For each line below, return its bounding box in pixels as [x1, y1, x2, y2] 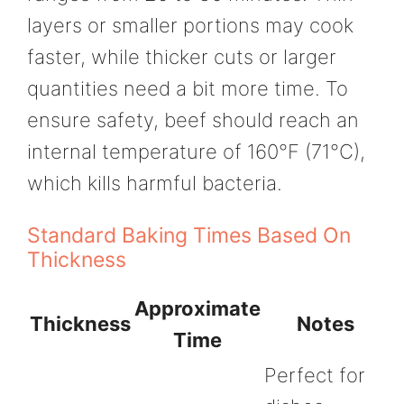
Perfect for [264, 363, 365, 387]
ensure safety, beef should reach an [27, 108, 359, 133]
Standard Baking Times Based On [27, 222, 351, 248]
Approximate [134, 296, 261, 320]
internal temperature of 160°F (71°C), [27, 140, 365, 164]
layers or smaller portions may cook [27, 14, 353, 38]
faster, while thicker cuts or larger [27, 45, 336, 69]
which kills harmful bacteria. [27, 171, 282, 196]
